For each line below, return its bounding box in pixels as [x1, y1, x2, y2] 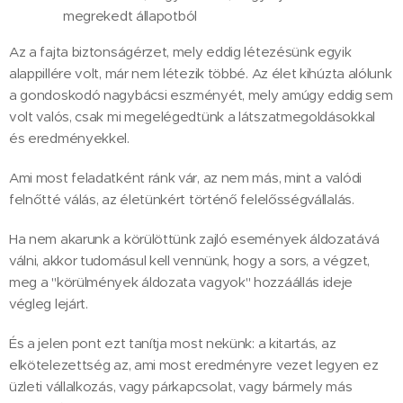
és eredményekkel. [9, 130, 130, 148]
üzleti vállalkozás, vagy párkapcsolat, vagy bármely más [9, 378, 353, 396]
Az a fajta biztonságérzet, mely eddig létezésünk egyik [9, 43, 352, 61]
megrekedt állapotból [63, 7, 197, 25]
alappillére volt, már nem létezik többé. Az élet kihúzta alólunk [9, 65, 392, 83]
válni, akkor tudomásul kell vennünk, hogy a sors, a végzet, [9, 252, 371, 270]
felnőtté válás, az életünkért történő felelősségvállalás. [9, 191, 354, 209]
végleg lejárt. [9, 295, 88, 313]
